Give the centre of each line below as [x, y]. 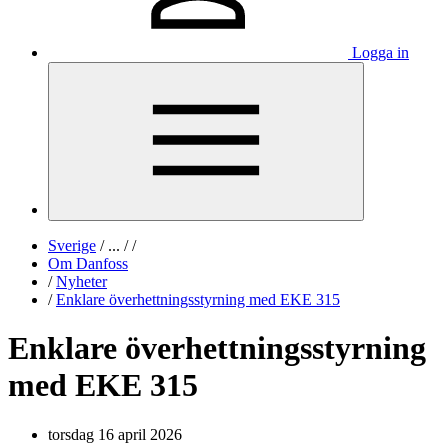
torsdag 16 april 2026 [115, 434]
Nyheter [81, 281]
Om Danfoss [88, 263]
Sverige [72, 245]
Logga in [380, 52]
